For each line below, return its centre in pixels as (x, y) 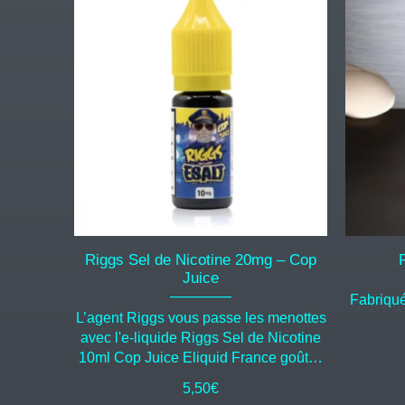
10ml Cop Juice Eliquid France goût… (201, 358)
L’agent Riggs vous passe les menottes (201, 318)
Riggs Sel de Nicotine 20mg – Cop (201, 260)
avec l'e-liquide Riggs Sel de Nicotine (201, 338)
